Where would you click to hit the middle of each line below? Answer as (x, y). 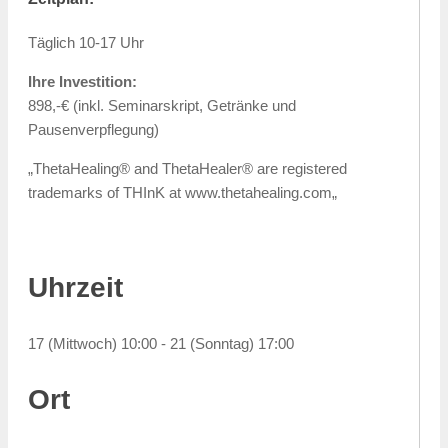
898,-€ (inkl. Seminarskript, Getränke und (162, 106)
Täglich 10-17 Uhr (86, 43)
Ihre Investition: (82, 82)
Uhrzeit (75, 288)
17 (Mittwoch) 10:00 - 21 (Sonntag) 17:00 (161, 344)
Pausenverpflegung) (93, 130)
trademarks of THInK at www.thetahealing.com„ (182, 193)
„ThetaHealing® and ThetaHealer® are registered (187, 169)
